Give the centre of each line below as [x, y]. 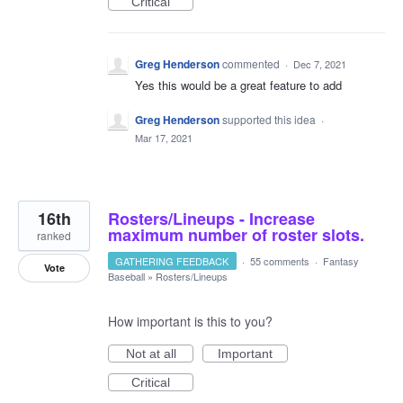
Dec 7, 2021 [320, 64]
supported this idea [270, 119]
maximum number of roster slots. [236, 234]
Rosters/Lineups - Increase [211, 218]
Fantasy [340, 260]
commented [252, 64]
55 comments [279, 260]
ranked [54, 235]
